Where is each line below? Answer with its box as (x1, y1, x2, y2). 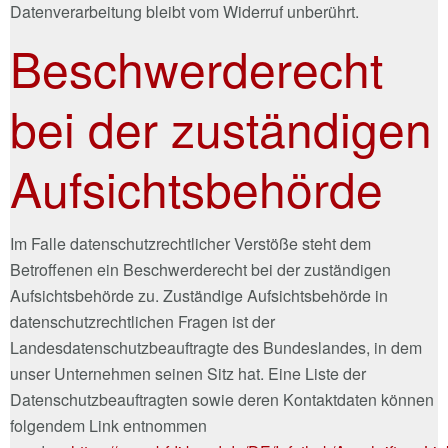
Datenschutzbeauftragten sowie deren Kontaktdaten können (10, 387, 434, 411)
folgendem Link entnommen (10, 413, 207, 437)
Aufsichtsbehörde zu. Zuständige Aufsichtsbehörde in (10, 283, 388, 307)
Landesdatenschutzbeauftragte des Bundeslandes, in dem (10, 335, 422, 359)
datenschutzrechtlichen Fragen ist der (10, 309, 275, 333)
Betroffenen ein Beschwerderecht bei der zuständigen (10, 257, 391, 281)
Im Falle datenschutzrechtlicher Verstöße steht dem (10, 231, 371, 255)
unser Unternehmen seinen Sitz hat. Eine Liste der (10, 361, 366, 385)
